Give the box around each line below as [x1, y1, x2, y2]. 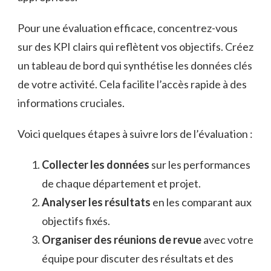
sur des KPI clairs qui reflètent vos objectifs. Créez [18, 40, 253, 54]
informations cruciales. [18, 96, 125, 110]
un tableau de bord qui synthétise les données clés [18, 59, 252, 73]
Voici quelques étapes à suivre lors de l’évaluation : [18, 127, 253, 141]
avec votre [201, 233, 253, 247]
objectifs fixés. [42, 214, 110, 228]
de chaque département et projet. [42, 177, 201, 191]
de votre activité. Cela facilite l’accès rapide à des [18, 77, 247, 91]
